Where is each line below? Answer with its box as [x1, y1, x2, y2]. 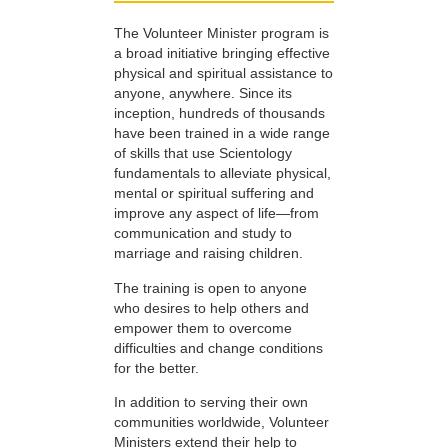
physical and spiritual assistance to [114, 65, 333, 82]
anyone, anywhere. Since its [114, 85, 292, 102]
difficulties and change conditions [114, 339, 323, 356]
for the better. [114, 359, 199, 376]
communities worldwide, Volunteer [114, 414, 329, 431]
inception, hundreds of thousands [114, 105, 325, 122]
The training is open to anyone [114, 279, 307, 296]
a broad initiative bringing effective [114, 45, 330, 62]
